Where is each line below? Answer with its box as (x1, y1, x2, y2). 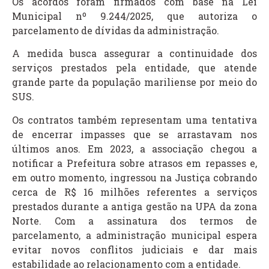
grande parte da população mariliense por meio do (12, 76, 257, 89)
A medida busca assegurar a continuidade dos (12, 47, 257, 60)
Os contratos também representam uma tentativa (12, 113, 257, 126)
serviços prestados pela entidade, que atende (12, 61, 257, 74)
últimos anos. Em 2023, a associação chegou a (12, 142, 257, 155)
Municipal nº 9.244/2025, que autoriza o (12, 9, 257, 22)
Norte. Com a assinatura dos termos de (12, 214, 257, 227)
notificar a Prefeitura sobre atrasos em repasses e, (12, 156, 257, 169)
